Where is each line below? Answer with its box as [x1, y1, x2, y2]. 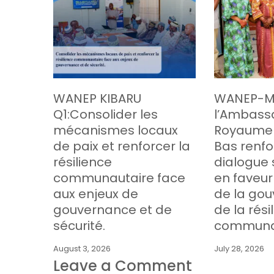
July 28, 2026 [214, 243, 265, 255]
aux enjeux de [53, 185, 138, 203]
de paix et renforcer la [53, 138, 190, 155]
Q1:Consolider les [53, 106, 158, 124]
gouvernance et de [53, 201, 172, 219]
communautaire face [53, 169, 185, 187]
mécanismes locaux [53, 122, 178, 139]
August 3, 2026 [53, 243, 111, 255]
